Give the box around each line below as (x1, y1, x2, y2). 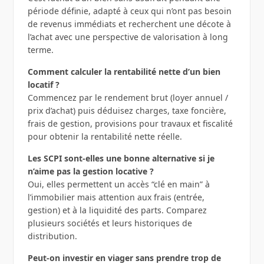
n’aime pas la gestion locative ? (27, 166, 154, 177)
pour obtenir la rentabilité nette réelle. (27, 131, 182, 143)
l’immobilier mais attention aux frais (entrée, (27, 192, 204, 203)
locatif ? (27, 79, 60, 91)
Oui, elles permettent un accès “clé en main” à (27, 179, 210, 190)
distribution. (27, 230, 77, 242)
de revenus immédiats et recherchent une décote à (27, 18, 231, 30)
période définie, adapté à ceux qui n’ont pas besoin (27, 5, 232, 17)
